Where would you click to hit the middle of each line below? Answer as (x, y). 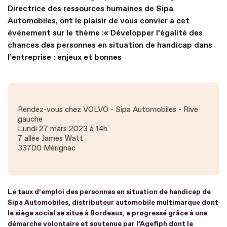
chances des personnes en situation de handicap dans (110, 45)
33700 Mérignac (47, 148)
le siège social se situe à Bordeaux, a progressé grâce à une (107, 213)
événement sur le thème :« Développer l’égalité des (105, 33)
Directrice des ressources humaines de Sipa (90, 8)
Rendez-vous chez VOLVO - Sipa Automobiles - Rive (108, 109)
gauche (30, 119)
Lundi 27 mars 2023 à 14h (63, 129)
